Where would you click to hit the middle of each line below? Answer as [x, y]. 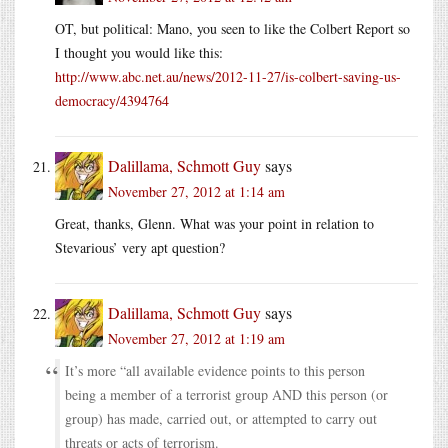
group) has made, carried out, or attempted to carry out [221, 418]
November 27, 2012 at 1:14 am [196, 191]
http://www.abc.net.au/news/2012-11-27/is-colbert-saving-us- [228, 76]
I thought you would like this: [139, 52]
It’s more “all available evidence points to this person [215, 370]
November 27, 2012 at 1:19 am [196, 338]
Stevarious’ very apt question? [140, 247]
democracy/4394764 [112, 100]
